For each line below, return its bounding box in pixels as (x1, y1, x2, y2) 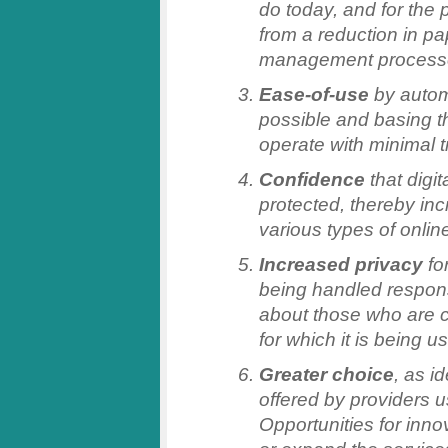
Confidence (259, 168, 365, 191)
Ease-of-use (259, 83, 369, 106)
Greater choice (259, 363, 394, 386)
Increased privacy (259, 253, 423, 276)
